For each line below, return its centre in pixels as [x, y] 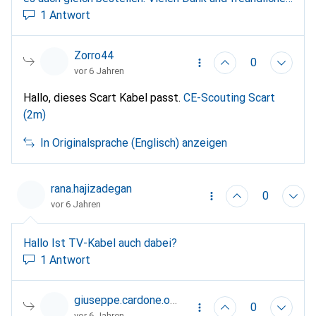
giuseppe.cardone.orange [122, 300]
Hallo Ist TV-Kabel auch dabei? [114, 243]
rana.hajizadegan [91, 189]
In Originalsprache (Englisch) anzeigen [134, 143]
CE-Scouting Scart [229, 98]
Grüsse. [41, 15]
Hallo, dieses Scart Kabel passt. [103, 98]
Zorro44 [94, 55]
